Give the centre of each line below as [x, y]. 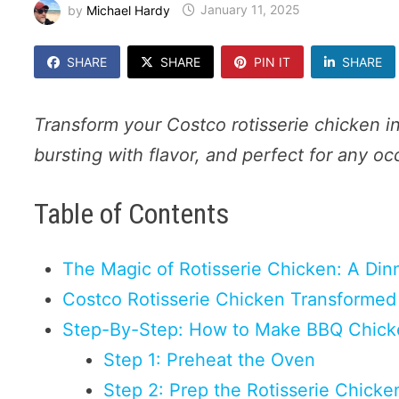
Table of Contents [132, 213]
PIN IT [273, 61]
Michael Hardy [129, 10]
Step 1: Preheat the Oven [210, 360]
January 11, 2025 [251, 10]
